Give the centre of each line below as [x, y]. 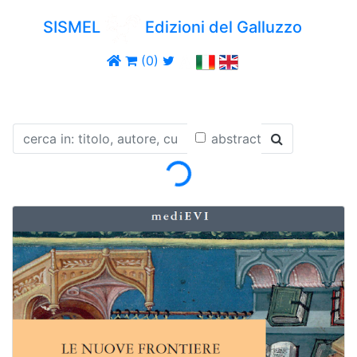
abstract [236, 138]
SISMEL [73, 27]
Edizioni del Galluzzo [222, 27]
